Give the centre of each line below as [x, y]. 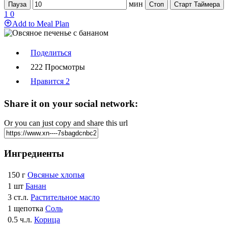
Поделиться [51, 53]
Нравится [48, 81]
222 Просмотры [58, 67]
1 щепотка [25, 208]
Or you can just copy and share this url [66, 123]
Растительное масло [65, 197]
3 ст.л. [18, 197]
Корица [47, 219]
